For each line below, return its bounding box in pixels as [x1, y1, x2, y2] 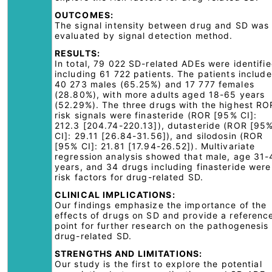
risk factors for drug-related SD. [55, 172, 203, 182]
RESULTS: [55, 48, 100, 58]
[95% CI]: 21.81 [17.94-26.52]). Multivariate [55, 141, 256, 151]
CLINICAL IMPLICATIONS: [55, 189, 175, 200]
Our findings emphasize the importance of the [55, 200, 267, 210]
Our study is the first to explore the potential [55, 259, 262, 269]
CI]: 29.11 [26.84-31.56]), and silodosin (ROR [55, 131, 263, 141]
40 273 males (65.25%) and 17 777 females [55, 79, 254, 89]
